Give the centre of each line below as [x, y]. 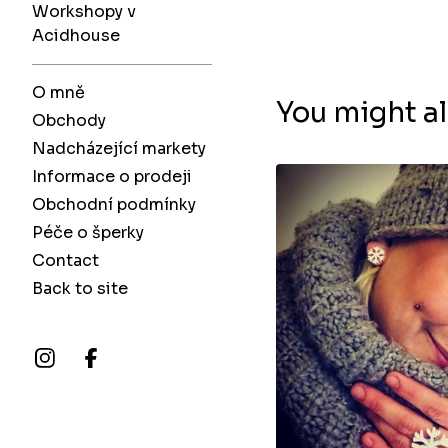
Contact [65, 260]
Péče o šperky [88, 232]
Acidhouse [76, 35]
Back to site [80, 288]
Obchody [69, 120]
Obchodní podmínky [114, 204]
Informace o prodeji [112, 176]
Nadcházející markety [119, 148]
